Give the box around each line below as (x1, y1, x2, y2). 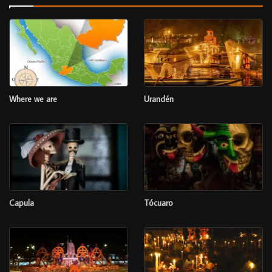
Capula (9, 197, 34, 209)
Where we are (9, 93, 57, 104)
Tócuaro (143, 197, 173, 209)
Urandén (143, 93, 174, 104)
